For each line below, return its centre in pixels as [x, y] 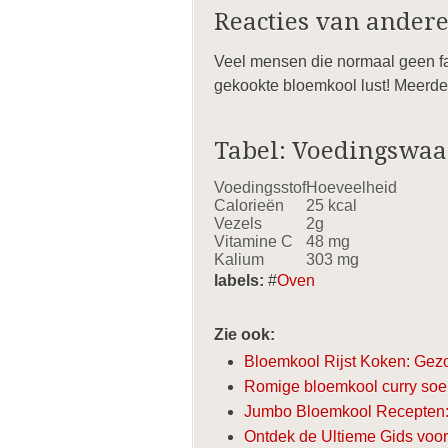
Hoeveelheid [351, 187]
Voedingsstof [260, 187]
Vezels [238, 223]
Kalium [239, 259]
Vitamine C [253, 241]
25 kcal [331, 205]
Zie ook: [244, 334]
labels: [239, 280]
